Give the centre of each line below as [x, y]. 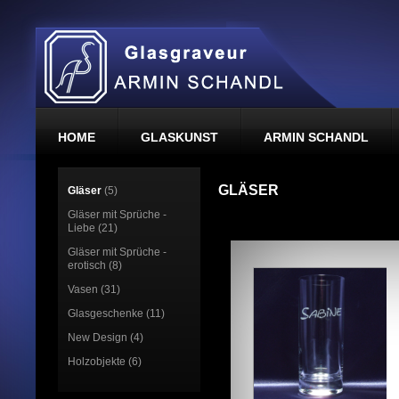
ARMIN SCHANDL [316, 137]
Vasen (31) [94, 289]
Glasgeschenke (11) [116, 313]
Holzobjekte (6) [105, 362]
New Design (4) [106, 338]
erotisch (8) [95, 265]
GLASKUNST [179, 137]
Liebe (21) [93, 228]
